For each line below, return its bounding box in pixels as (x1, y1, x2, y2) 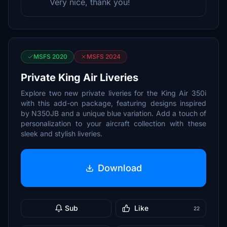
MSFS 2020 (33, 53, 67, 60)
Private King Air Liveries (21, 71, 138, 84)
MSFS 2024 (87, 53, 121, 60)
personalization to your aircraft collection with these (21, 119, 206, 128)
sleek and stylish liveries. (21, 129, 102, 138)
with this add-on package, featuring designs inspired (21, 99, 206, 107)
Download (97, 162, 142, 173)
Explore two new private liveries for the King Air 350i (21, 89, 206, 97)
